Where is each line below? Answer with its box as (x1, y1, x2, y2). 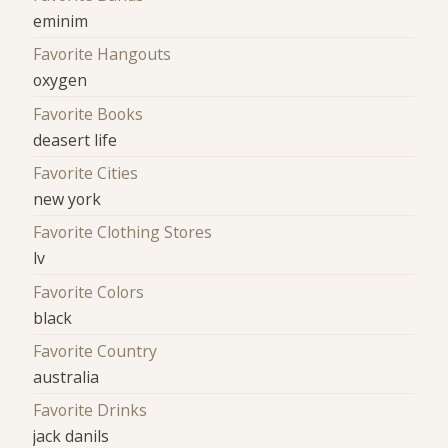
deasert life (33, 128, 118, 151)
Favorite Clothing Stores (33, 221, 213, 244)
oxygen (33, 69, 88, 92)
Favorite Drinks (33, 399, 148, 422)
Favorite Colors (33, 280, 145, 303)
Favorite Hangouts (33, 43, 172, 66)
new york (33, 187, 102, 210)
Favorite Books (33, 102, 144, 125)
